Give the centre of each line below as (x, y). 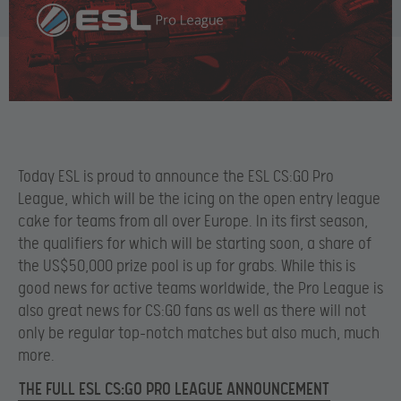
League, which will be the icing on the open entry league (199, 199)
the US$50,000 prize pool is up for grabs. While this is (187, 266)
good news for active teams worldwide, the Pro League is (200, 288)
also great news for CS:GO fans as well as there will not (192, 311)
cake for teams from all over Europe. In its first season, (193, 221)
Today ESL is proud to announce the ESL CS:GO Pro (176, 176)
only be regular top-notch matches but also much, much (199, 333)
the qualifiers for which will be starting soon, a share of (195, 243)
